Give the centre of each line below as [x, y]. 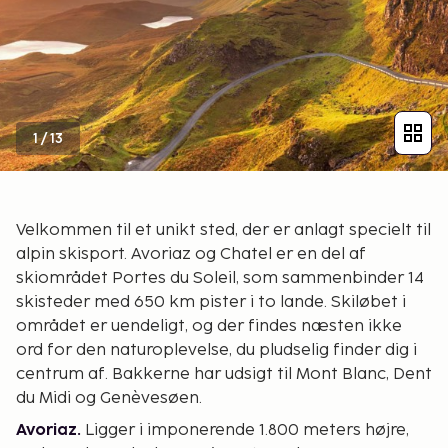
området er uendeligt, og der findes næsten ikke [209, 326]
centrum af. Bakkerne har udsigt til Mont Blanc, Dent [224, 374]
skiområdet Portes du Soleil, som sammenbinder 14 [220, 278]
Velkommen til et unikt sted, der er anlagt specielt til [223, 230]
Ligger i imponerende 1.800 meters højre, [245, 430]
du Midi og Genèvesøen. [109, 398]
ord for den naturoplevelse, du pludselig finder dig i [216, 350]
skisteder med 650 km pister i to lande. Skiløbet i [211, 302]
